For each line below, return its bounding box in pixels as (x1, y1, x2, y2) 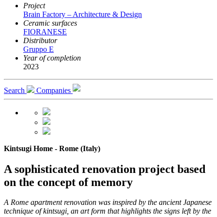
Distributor (23, 36, 57, 45)
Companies (36, 86, 73, 94)
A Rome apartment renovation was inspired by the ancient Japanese (4, 198, 212, 207)
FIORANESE (23, 27, 67, 36)
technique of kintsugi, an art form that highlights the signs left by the (4, 207, 211, 216)
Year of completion (23, 53, 81, 62)
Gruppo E (23, 45, 54, 53)
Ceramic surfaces (23, 18, 77, 27)
